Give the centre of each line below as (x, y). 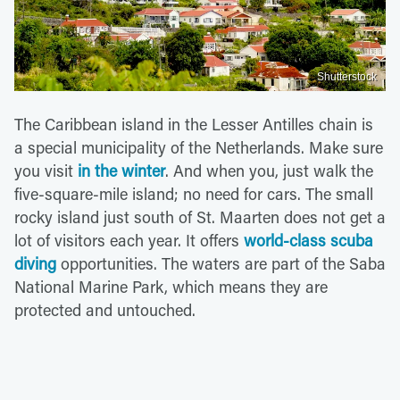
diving (35, 263)
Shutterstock (347, 76)
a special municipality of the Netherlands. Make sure (199, 147)
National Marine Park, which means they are (171, 286)
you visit (46, 170)
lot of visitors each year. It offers (129, 240)
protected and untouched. (105, 309)
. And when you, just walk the (269, 170)
